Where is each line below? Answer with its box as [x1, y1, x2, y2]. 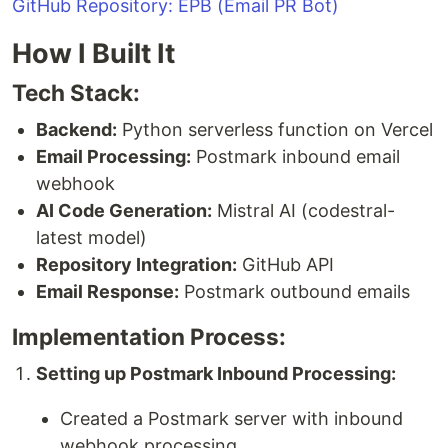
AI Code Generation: [36, 199, 212, 221]
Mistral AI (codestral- [212, 199, 395, 221]
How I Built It [12, 36, 175, 70]
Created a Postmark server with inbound [60, 407, 403, 429]
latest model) [36, 226, 147, 248]
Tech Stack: [12, 78, 140, 106]
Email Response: [36, 280, 179, 302]
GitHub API [237, 253, 334, 275]
